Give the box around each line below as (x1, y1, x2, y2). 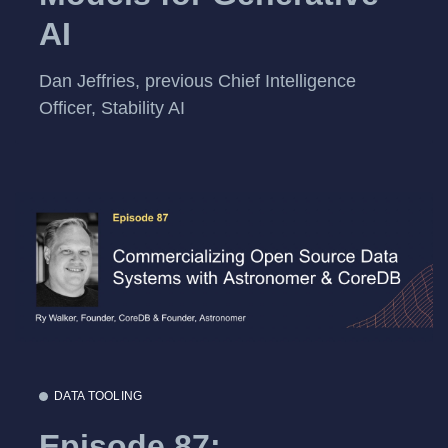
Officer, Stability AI (39, 98, 185, 119)
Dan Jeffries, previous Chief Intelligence (39, 71, 356, 92)
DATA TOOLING (54, 388, 143, 403)
